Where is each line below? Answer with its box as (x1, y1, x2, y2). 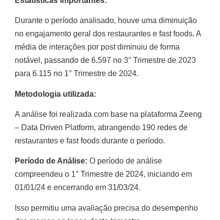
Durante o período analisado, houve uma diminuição (15, 16, 197, 25)
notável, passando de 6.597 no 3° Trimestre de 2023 (15, 56, 196, 65)
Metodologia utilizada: (15, 89, 96, 98)
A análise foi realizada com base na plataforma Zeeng (15, 110, 202, 119)
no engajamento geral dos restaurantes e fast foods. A (15, 29, 201, 38)
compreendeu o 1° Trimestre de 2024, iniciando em (15, 170, 192, 179)
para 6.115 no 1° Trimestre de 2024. (15, 69, 140, 78)
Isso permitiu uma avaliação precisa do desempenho (15, 203, 198, 212)
